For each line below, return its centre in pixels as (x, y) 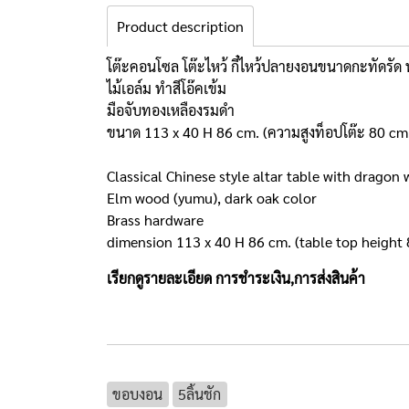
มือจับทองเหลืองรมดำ (171, 110)
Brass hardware (155, 220)
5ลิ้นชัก (200, 394)
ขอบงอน (138, 394)
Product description (180, 26)
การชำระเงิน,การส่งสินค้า (290, 278)
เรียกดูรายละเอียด (161, 278)
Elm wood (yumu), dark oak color (212, 198)
